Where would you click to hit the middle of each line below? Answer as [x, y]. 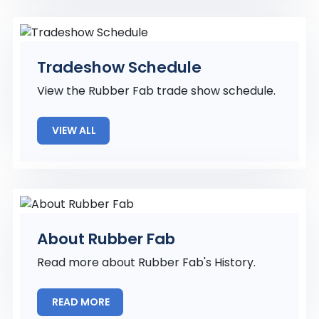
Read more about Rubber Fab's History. [146, 262]
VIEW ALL [75, 130]
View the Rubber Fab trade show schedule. [156, 91]
